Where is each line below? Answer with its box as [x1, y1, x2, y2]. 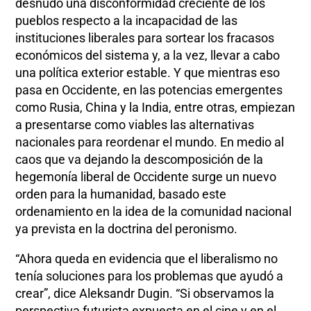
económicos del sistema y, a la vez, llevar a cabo [15, 48, 280, 63]
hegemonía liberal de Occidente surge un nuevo [15, 169, 277, 185]
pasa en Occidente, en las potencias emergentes [15, 83, 283, 98]
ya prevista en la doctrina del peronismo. [15, 221, 238, 237]
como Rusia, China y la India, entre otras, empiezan [15, 100, 296, 115]
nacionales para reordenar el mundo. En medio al [15, 135, 285, 150]
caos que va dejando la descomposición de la [15, 152, 264, 167]
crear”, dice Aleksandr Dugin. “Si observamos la [15, 286, 275, 301]
